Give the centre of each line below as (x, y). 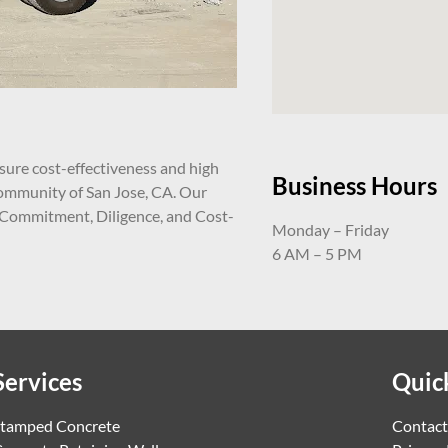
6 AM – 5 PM (317, 253)
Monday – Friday (330, 229)
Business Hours (354, 185)
